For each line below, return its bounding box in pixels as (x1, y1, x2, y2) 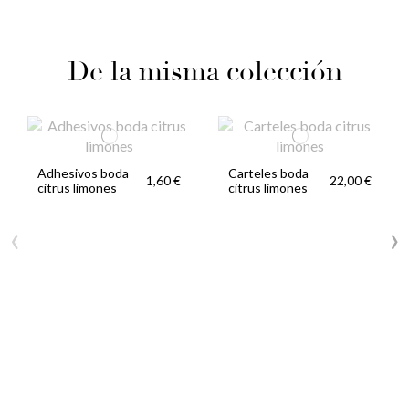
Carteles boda (228, 164, 309, 181)
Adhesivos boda (37, 164, 130, 181)
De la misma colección (67, 54, 342, 89)
